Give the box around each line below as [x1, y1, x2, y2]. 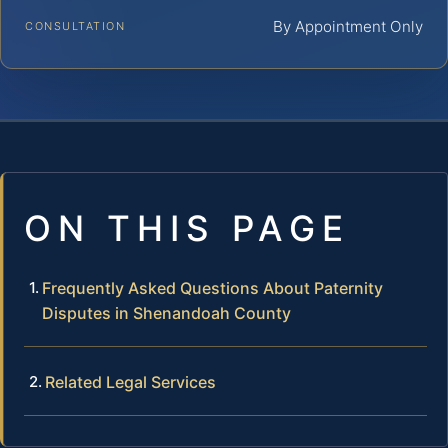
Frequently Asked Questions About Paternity [42, 277, 383, 298]
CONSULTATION [25, 18, 126, 33]
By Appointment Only [273, 16, 423, 36]
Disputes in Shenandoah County [42, 302, 291, 323]
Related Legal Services [45, 371, 216, 392]
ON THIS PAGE [24, 206, 350, 249]
